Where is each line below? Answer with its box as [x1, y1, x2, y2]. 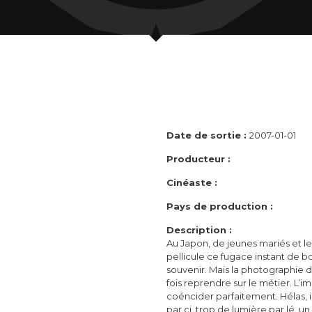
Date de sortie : [166, 130, 249, 141]
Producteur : [166, 153, 231, 165]
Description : [166, 224, 232, 236]
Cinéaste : [166, 177, 217, 189]
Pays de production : [166, 201, 273, 212]
